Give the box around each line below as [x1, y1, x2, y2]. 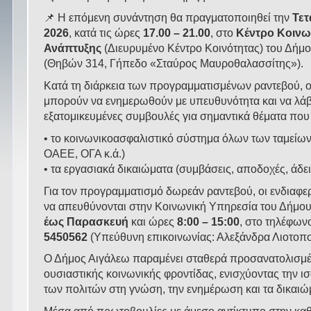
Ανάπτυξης [44, 42, 102, 55]
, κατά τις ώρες [69, 26, 144, 40]
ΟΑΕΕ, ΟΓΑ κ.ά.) [44, 146, 126, 160]
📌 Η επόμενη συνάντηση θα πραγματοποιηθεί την [44, 11, 293, 24]
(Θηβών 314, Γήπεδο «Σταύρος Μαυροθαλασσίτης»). [44, 57, 304, 70]
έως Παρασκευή [44, 215, 129, 228]
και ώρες [128, 215, 178, 228]
